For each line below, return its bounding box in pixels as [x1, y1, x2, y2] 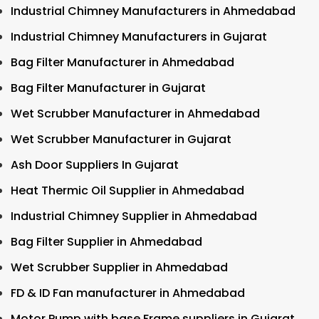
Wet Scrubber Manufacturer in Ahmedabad [11, 105, 260, 122]
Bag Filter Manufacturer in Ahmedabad [11, 53, 234, 70]
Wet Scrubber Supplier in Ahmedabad [11, 258, 228, 276]
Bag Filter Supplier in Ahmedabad [11, 233, 202, 250]
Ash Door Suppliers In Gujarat [11, 156, 179, 173]
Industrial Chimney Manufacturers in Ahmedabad [11, 2, 296, 19]
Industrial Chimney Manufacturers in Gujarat [11, 28, 267, 45]
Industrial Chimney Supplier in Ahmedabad [11, 207, 257, 224]
